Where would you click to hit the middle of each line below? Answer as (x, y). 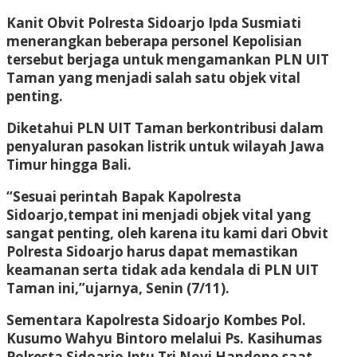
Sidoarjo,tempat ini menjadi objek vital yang (159, 214)
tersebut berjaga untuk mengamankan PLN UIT (168, 59)
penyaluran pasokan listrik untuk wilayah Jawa (165, 146)
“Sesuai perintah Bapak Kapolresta (124, 196)
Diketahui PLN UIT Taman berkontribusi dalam (165, 127)
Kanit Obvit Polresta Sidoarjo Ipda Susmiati (154, 22)
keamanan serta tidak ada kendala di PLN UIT (163, 269)
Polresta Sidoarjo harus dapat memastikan (152, 251)
